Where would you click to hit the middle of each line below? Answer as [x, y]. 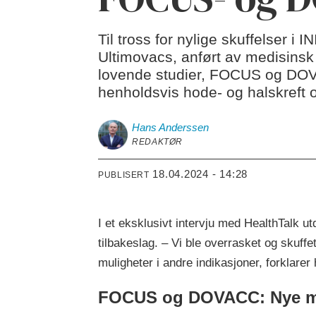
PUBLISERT [124, 175]
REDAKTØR [158, 142]
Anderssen [184, 128]
